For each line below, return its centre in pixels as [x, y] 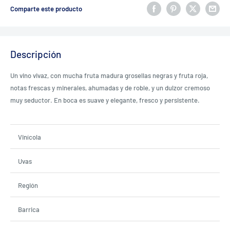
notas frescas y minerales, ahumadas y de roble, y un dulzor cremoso [110, 88]
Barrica [29, 210]
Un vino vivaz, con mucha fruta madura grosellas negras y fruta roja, [109, 76]
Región [28, 186]
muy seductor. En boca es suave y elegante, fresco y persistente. [105, 100]
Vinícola [30, 137]
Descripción [36, 54]
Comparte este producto [46, 9]
